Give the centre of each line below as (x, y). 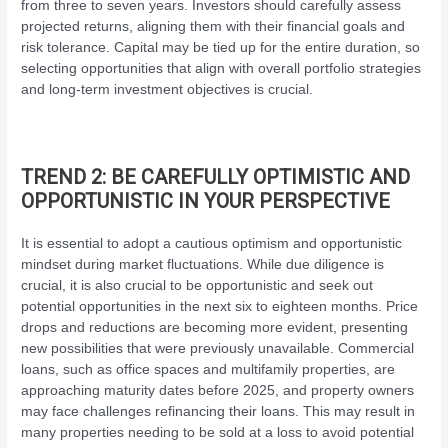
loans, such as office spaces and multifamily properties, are (208, 369)
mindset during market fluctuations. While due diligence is (203, 264)
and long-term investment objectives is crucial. (167, 89)
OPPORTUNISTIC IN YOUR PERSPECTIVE (206, 200)
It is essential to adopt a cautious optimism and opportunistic (212, 243)
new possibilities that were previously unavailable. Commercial (218, 348)
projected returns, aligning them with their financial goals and (213, 26)
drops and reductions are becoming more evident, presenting (215, 327)
